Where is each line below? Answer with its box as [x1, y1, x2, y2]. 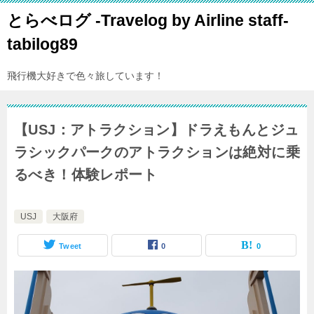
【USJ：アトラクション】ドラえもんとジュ [14, 122, 299, 137]
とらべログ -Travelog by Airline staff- [7, 11, 305, 29]
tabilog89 [7, 35, 78, 53]
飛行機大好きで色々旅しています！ [7, 70, 164, 81]
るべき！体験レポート [14, 167, 157, 182]
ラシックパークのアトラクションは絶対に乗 [14, 144, 300, 160]
